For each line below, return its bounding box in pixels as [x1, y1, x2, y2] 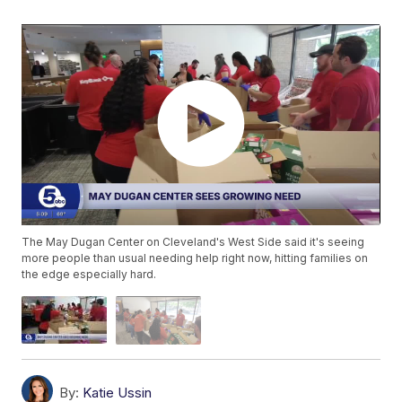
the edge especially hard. [22, 267, 157, 282]
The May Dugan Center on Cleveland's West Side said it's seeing [22, 235, 365, 249]
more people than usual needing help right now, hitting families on [22, 251, 369, 266]
